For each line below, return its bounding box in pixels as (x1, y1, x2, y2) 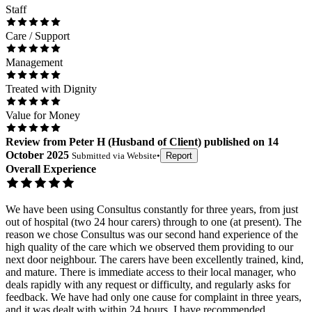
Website (127, 150, 157, 162)
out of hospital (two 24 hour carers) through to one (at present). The (6, 216, 302, 228)
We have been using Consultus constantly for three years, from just (6, 203, 298, 216)
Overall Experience (6, 163, 96, 175)
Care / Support (6, 30, 70, 42)
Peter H (69, 136, 105, 148)
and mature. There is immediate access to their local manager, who (6, 266, 296, 279)
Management (6, 56, 63, 69)
